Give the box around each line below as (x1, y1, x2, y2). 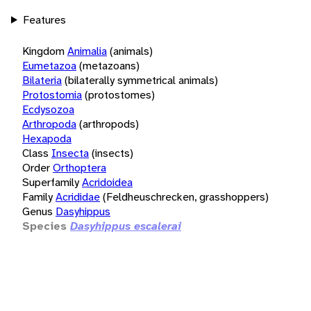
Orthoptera (53, 160, 106, 175)
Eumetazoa (22, 58, 76, 73)
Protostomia (22, 87, 82, 102)
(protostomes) (85, 87, 155, 102)
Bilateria (22, 72, 62, 87)
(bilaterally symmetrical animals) (65, 72, 218, 87)
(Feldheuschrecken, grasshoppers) (103, 189, 269, 204)
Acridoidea (82, 174, 133, 190)
